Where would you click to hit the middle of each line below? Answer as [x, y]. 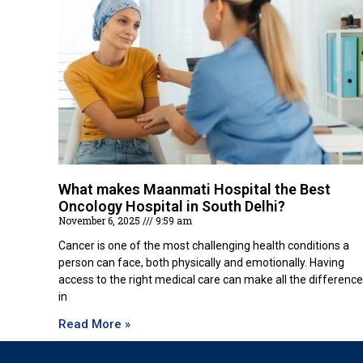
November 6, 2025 [100, 221]
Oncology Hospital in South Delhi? [172, 207]
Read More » [94, 325]
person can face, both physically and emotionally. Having [201, 263]
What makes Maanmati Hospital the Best [194, 190]
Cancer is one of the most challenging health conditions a [204, 246]
